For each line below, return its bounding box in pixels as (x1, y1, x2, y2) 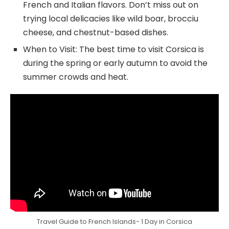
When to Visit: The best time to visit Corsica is (23, 43, 204, 55)
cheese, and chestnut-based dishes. (23, 26, 168, 38)
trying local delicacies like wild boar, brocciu (23, 12, 198, 25)
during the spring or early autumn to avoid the (23, 57, 208, 69)
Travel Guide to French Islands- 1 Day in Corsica (37, 216, 192, 226)
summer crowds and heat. (23, 71, 128, 83)
